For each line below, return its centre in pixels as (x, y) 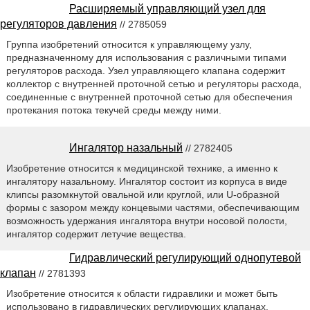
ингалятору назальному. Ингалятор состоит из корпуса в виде (146, 181)
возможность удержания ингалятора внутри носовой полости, (146, 220)
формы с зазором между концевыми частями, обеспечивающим (153, 207)
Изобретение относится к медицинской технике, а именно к (142, 168)
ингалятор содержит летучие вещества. (96, 234)
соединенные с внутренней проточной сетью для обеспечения (149, 97)
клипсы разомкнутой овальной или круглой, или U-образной (143, 194)
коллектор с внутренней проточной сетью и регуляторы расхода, (154, 83)
